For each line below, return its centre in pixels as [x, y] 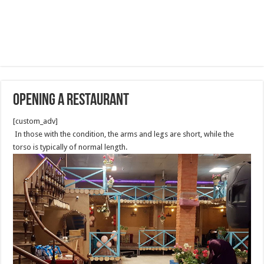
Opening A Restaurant [71, 101]
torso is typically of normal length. [70, 147]
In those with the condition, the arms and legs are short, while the [124, 134]
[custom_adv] [36, 121]
